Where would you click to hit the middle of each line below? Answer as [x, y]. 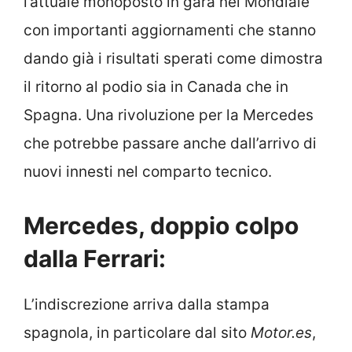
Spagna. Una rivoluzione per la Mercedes [169, 115]
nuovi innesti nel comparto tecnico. [148, 172]
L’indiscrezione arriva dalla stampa [147, 304]
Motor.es [281, 332]
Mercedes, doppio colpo [161, 225]
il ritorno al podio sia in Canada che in [156, 87]
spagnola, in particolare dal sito [137, 332]
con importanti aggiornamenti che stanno [170, 31]
